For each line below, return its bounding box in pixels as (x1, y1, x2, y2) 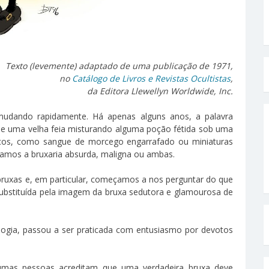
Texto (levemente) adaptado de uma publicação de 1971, (5, 59, 233, 71)
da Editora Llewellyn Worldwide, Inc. (87, 85, 233, 97)
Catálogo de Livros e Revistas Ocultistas (72, 72, 231, 84)
